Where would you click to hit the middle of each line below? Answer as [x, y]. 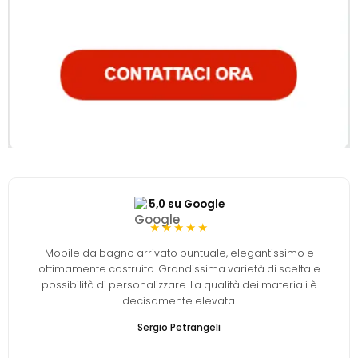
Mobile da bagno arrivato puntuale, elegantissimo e [179, 253]
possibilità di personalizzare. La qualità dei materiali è [179, 284]
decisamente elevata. [179, 300]
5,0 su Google [186, 204]
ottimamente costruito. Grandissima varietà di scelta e [179, 268]
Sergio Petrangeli [179, 327]
